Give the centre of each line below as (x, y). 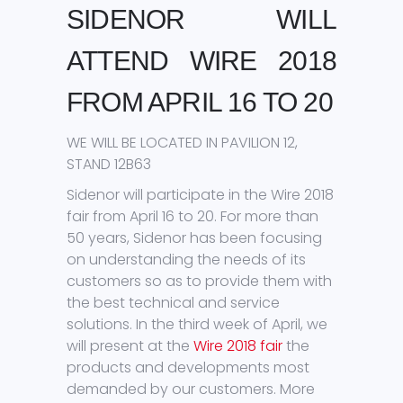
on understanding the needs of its (186, 260)
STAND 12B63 (109, 165)
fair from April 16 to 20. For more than (193, 217)
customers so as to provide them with (199, 282)
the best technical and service (173, 303)
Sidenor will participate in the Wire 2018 (200, 195)
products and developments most (188, 368)
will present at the (130, 346)
